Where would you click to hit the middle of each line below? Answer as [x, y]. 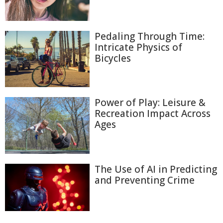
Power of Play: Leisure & [150, 103]
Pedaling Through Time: [150, 36]
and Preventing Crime [145, 180]
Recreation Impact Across [153, 114]
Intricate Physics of [138, 47]
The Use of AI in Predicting [156, 169]
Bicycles [113, 58]
